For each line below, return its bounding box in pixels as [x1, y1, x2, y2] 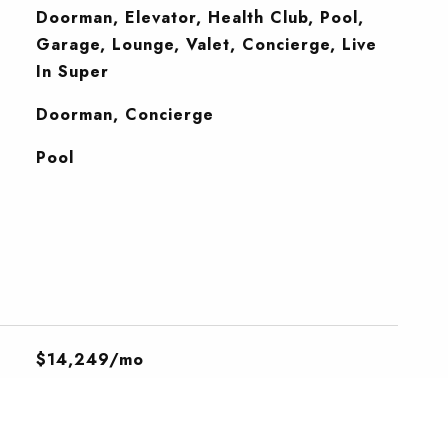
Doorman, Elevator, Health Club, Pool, [35, 6, 364, 29]
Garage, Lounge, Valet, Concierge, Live [35, 33, 377, 56]
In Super [35, 60, 109, 83]
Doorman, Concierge [35, 103, 214, 126]
